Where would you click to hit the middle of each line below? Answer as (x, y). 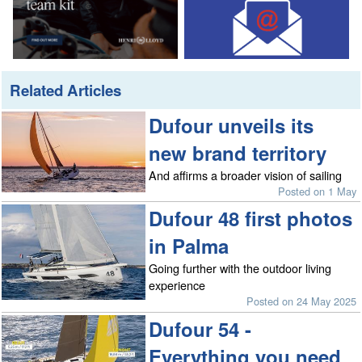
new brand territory (238, 152)
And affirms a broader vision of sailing (246, 175)
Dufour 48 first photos (251, 219)
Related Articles (66, 90)
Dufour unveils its (232, 125)
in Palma (189, 246)
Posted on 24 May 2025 (302, 301)
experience (177, 285)
